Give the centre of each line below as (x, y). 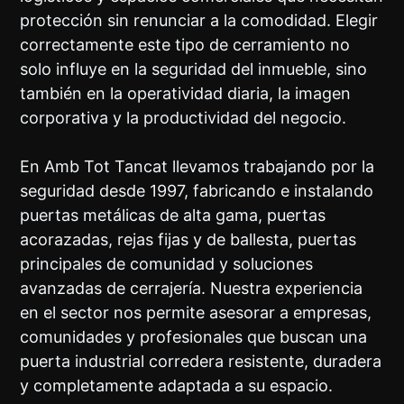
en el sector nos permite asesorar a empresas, (196, 313)
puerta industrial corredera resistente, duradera (201, 362)
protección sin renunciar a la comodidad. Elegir (199, 21)
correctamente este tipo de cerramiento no (185, 45)
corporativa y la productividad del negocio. (184, 118)
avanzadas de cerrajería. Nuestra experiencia (192, 289)
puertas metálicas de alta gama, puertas (173, 216)
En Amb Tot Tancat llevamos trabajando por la (197, 167)
